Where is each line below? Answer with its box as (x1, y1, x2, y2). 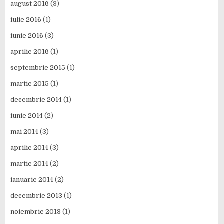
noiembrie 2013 (10, 208, 61, 216)
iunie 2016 (10, 32, 44, 40)
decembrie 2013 (10, 192, 63, 200)
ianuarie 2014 (10, 176, 54, 184)
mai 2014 (10, 128, 39, 136)
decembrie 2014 (10, 96, 62, 104)
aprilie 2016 (10, 48, 49, 56)
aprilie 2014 (10, 144, 49, 152)
